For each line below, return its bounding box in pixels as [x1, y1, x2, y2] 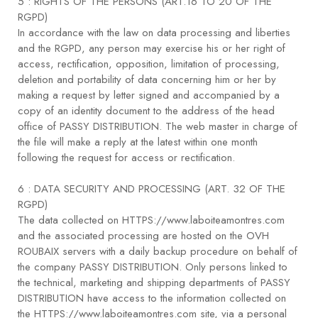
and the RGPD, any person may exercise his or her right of [18, 40, 285, 57]
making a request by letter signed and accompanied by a [18, 87, 280, 104]
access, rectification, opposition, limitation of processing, [18, 56, 280, 72]
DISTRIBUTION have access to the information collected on [18, 290, 286, 307]
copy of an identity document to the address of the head [18, 103, 275, 119]
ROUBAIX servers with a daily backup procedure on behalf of [18, 243, 297, 260]
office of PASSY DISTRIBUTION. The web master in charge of [18, 119, 297, 135]
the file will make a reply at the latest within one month [18, 134, 258, 150]
